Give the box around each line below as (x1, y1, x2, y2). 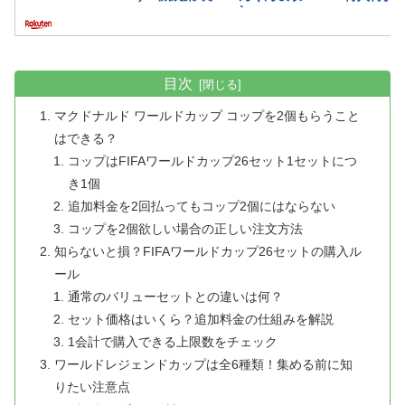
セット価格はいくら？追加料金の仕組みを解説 (67, 311, 334, 326)
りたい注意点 (54, 379, 131, 394)
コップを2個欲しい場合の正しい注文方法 (67, 221, 303, 236)
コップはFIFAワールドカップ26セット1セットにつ (67, 153, 357, 168)
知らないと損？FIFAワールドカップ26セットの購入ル (54, 243, 363, 259)
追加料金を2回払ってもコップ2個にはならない (67, 198, 335, 213)
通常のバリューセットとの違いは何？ (67, 288, 283, 304)
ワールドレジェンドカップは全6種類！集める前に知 (54, 356, 353, 372)
